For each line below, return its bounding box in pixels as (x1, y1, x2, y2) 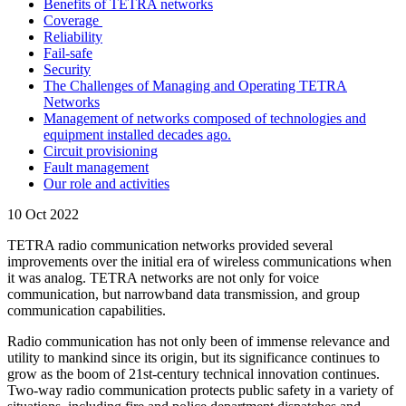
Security (43, 62, 91, 78)
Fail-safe (43, 45, 92, 62)
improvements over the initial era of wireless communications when (7, 254, 391, 270)
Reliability (43, 29, 102, 45)
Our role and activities (43, 176, 169, 192)
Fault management (43, 159, 149, 176)
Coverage (43, 13, 102, 29)
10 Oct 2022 (7, 207, 79, 223)
